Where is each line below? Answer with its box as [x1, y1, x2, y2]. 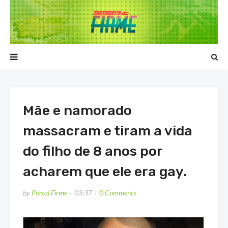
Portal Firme [32, 188, 67, 197]
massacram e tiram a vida [23, 123, 192, 139]
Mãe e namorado [23, 102, 132, 119]
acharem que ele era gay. [23, 163, 187, 180]
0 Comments [99, 188, 136, 197]
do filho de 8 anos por [23, 143, 162, 160]
